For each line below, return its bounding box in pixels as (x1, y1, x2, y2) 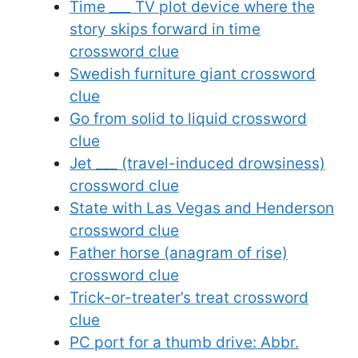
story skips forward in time (70, 20, 261, 39)
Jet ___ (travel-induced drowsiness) (70, 154, 325, 173)
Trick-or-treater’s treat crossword (70, 288, 308, 308)
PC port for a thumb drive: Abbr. (70, 333, 299, 352)
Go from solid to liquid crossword (70, 109, 307, 129)
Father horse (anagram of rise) (70, 244, 288, 263)
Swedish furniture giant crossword (70, 65, 316, 84)
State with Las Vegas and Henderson (70, 199, 334, 218)
